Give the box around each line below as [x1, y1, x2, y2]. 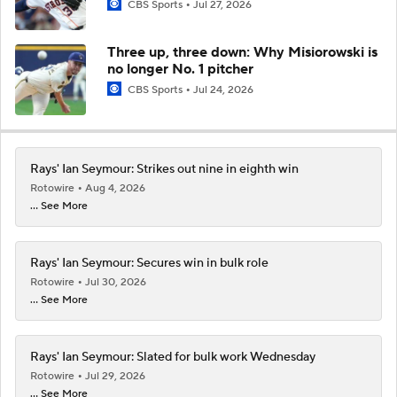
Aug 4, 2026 [85, 181, 145, 195]
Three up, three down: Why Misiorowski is [107, 43, 378, 61]
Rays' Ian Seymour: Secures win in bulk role [30, 254, 269, 271]
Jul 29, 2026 [85, 369, 145, 383]
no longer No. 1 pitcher [107, 59, 253, 78]
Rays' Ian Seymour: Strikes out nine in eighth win [30, 160, 299, 177]
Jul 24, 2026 [193, 82, 253, 97]
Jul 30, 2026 [85, 275, 146, 289]
